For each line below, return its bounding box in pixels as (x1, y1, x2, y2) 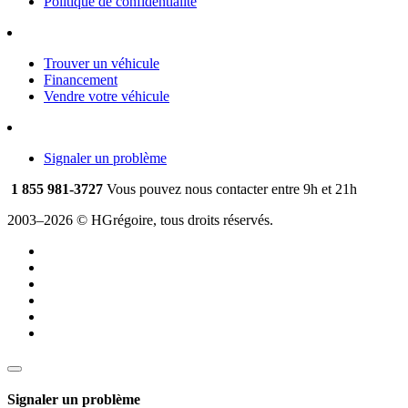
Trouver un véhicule (44, 55, 159, 71)
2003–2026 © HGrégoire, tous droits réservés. (7, 211, 273, 228)
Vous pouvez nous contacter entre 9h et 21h (107, 180, 357, 197)
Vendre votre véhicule (44, 87, 169, 104)
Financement (44, 71, 117, 87)
